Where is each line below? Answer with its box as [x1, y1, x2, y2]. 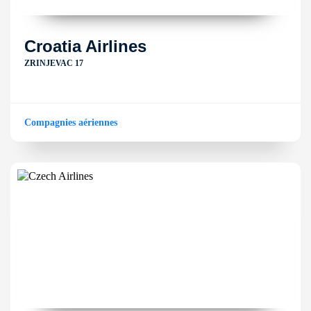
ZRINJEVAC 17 [24, 58, 83, 68]
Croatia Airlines [24, 37, 146, 56]
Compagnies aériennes [24, 117, 117, 128]
